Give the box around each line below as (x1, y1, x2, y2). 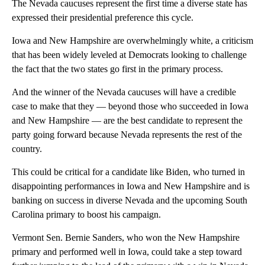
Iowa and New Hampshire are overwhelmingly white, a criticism (12, 35, 253, 46)
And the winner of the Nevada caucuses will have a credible (12, 87, 236, 98)
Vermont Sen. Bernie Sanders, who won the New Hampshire (12, 232, 240, 243)
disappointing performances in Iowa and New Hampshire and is (12, 181, 250, 192)
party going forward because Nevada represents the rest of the (12, 130, 242, 140)
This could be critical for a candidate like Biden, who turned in (12, 167, 245, 177)
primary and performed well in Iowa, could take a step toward (12, 247, 242, 257)
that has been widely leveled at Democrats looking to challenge (12, 50, 247, 60)
